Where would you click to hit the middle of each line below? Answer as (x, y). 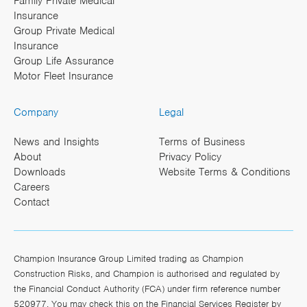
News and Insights (57, 142)
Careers (32, 187)
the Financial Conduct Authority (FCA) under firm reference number (147, 289)
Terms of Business (202, 142)
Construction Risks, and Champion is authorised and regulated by (147, 274)
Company (36, 113)
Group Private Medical (64, 31)
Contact (32, 202)
